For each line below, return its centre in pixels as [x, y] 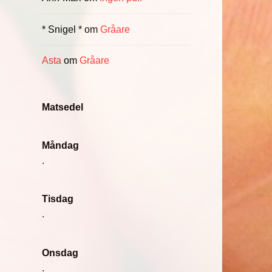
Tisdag [57, 199]
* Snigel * [62, 29]
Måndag [60, 145]
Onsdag [60, 253]
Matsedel [62, 107]
